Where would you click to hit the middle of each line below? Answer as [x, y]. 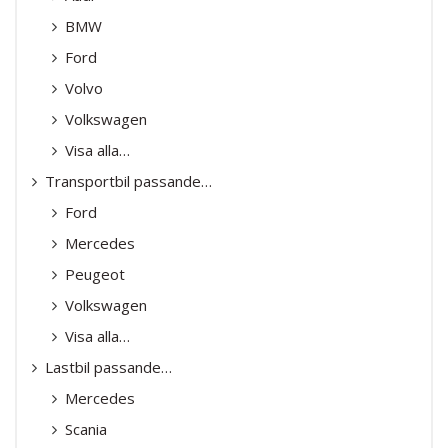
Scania [86, 428]
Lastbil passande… [108, 366]
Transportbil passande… [128, 180]
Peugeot [95, 273]
